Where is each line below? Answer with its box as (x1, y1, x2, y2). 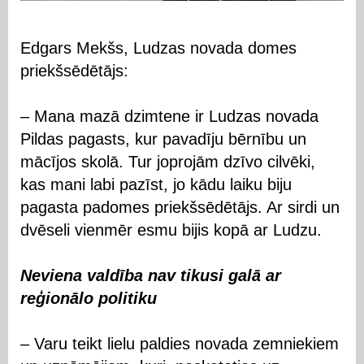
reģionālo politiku (20, 288, 157, 307)
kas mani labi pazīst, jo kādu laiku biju (20, 175, 292, 193)
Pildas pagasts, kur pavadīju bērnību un (20, 129, 306, 148)
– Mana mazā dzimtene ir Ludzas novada (20, 106, 318, 125)
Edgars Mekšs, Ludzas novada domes (20, 38, 297, 57)
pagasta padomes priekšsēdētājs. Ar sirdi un (20, 197, 340, 216)
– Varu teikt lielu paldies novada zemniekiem (20, 334, 339, 353)
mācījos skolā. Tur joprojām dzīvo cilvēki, (20, 152, 315, 171)
